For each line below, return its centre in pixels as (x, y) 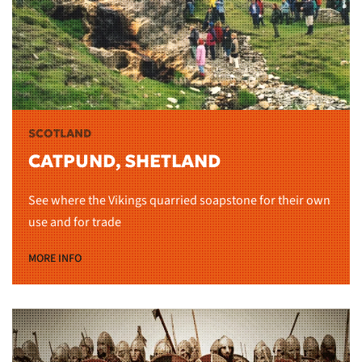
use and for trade (75, 222)
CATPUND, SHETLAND (124, 161)
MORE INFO (55, 258)
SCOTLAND (60, 133)
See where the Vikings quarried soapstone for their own (179, 200)
